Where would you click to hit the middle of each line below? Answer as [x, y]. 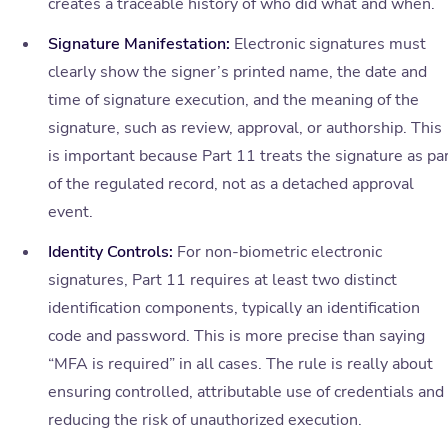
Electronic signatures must [328, 44]
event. [70, 212]
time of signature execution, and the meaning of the [233, 100]
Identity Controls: [110, 252]
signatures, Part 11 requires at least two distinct [222, 280]
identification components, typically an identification [234, 308]
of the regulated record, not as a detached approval [231, 184]
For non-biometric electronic [277, 252]
